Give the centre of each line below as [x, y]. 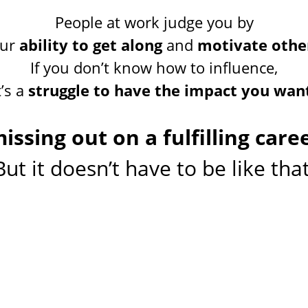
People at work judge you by [154, 22]
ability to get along [91, 44]
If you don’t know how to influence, [154, 67]
